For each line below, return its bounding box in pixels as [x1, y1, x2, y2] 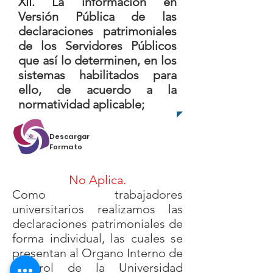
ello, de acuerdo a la [18, 82, 177, 97]
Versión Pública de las [18, 9, 177, 24]
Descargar [49, 132, 90, 141]
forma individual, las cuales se [12, 231, 183, 246]
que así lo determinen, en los [18, 53, 177, 68]
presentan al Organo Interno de [12, 246, 183, 260]
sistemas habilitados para [18, 68, 177, 82]
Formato [49, 142, 82, 152]
